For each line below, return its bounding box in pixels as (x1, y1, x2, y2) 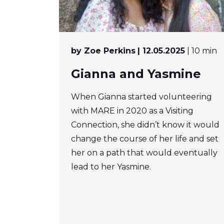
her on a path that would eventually (71, 148, 217, 158)
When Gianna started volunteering (71, 92, 212, 102)
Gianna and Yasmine (71, 66, 201, 81)
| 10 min (187, 46, 217, 56)
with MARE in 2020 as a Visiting (71, 106, 193, 116)
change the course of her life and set (71, 134, 218, 144)
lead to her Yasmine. (71, 162, 151, 172)
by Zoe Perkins (71, 46, 135, 56)
